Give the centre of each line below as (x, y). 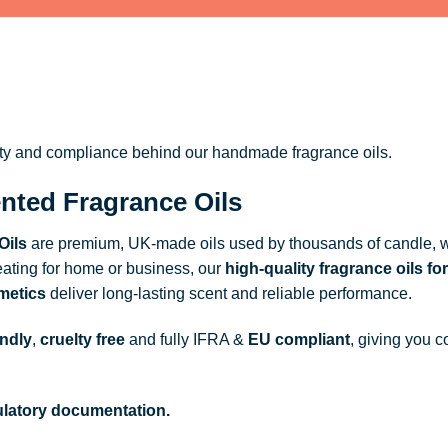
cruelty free (82, 340)
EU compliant (298, 340)
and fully (158, 340)
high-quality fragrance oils (323, 269)
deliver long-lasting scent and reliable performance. (228, 294)
